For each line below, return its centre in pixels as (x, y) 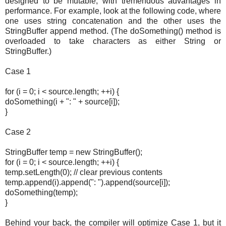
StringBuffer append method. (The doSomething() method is (113, 31)
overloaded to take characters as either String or (113, 41)
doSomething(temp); (41, 193)
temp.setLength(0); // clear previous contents (84, 173)
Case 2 (18, 132)
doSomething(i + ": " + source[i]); (62, 102)
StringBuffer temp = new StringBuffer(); (74, 152)
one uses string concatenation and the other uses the (113, 21)
